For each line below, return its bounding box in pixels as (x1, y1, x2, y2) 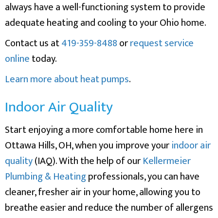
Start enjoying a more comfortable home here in (5, 121, 203, 138)
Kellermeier (143, 152, 191, 169)
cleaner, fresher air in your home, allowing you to (5, 183, 200, 200)
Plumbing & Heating (5, 168, 86, 185)
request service (130, 35, 194, 52)
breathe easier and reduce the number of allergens (5, 199, 213, 216)
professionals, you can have (86, 168, 200, 185)
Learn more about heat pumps (5, 71, 129, 88)
